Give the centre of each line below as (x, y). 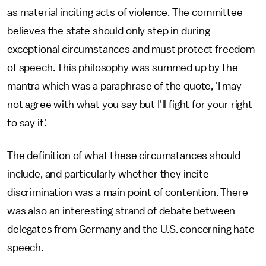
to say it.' (28, 123)
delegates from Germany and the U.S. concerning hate (131, 229)
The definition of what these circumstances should (124, 156)
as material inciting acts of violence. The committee (125, 12)
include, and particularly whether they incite (108, 174)
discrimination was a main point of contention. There (128, 192)
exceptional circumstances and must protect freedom (131, 49)
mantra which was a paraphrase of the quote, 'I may (124, 86)
